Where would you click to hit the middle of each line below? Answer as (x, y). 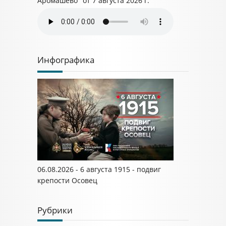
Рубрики (55, 210)
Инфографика (66, 60)
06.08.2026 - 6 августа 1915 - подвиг (99, 169)
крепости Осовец (67, 180)
